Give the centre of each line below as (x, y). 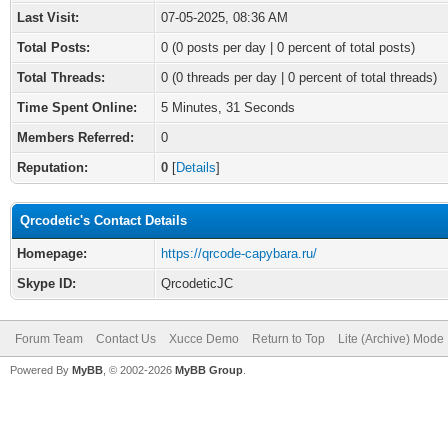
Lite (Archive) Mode (391, 339)
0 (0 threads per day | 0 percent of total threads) (299, 77)
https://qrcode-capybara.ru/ (239, 253)
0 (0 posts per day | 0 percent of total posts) (288, 47)
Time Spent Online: (77, 107)
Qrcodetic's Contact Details (103, 220)
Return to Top (288, 339)
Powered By (41, 370)
